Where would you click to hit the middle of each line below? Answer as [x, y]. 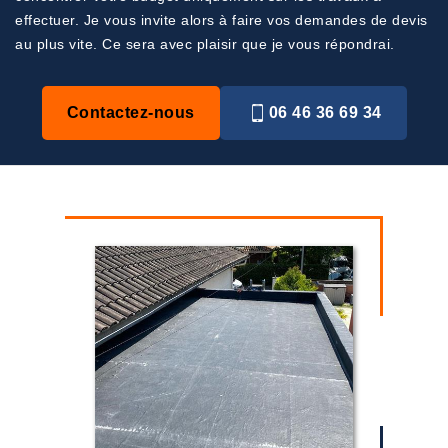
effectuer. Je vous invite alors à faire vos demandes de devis [221, 20]
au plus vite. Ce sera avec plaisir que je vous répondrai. [205, 44]
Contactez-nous [130, 112]
